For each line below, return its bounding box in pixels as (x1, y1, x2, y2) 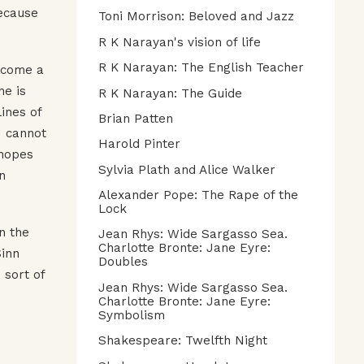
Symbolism (98, 307, 165, 323)
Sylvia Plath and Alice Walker (98, 162, 275, 177)
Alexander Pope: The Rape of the (98, 188, 298, 203)
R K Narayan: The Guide (98, 85, 242, 101)
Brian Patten (98, 110, 173, 126)
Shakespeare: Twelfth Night (98, 333, 267, 349)
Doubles (98, 254, 148, 270)
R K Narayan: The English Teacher (98, 60, 304, 76)
